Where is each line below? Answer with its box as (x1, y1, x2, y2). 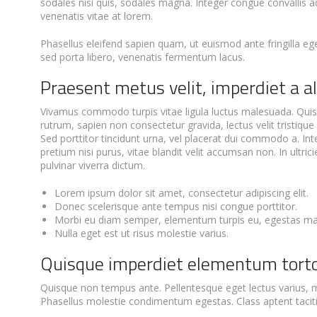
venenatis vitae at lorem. (40, 9, 153, 23)
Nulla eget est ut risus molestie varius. (54, 226, 229, 240)
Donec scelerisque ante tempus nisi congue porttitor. (54, 200, 297, 213)
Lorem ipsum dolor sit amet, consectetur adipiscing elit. (54, 186, 309, 200)
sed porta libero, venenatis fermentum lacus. (40, 50, 245, 64)
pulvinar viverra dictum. (40, 158, 145, 172)
